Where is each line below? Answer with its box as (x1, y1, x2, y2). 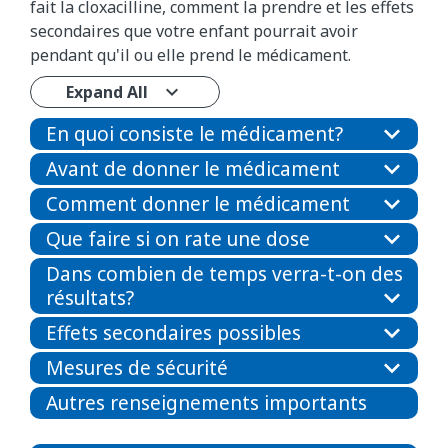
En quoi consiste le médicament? (46, 121, 343, 148)
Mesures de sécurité (46, 355, 228, 382)
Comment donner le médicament (46, 191, 350, 218)
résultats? (46, 285, 134, 312)
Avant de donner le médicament (46, 156, 340, 183)
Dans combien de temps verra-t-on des (46, 261, 403, 288)
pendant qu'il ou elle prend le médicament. (30, 43, 351, 66)
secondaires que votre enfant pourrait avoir (30, 19, 358, 42)
